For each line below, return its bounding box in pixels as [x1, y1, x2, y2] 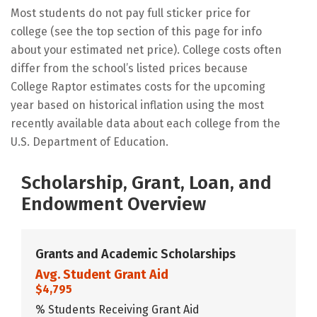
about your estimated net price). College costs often [11, 42, 282, 57]
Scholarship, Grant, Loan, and [21, 171, 272, 194]
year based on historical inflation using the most [11, 98, 264, 112]
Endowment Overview [21, 192, 206, 215]
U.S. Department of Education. [11, 134, 168, 149]
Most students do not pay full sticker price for [11, 6, 250, 20]
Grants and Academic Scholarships [35, 246, 236, 262]
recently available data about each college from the [11, 116, 280, 130]
